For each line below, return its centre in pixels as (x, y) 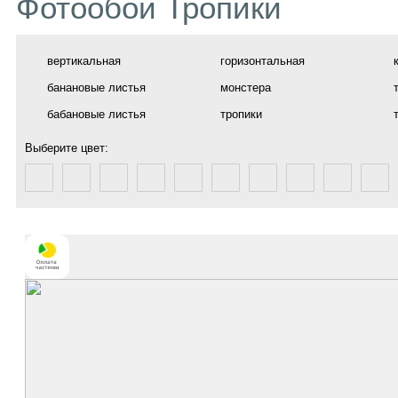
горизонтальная (263, 61)
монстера (246, 88)
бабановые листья (96, 114)
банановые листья (96, 88)
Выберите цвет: (67, 148)
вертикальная (84, 61)
